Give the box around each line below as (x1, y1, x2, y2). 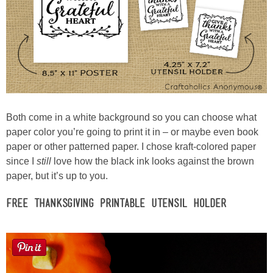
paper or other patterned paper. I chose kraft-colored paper (6, 141, 256, 152)
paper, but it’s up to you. (6, 171, 108, 182)
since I (6, 156, 37, 167)
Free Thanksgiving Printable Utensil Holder (6, 197, 226, 208)
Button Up (118, 25, 161, 39)
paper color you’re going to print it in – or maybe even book (6, 127, 258, 138)
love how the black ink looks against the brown (51, 156, 254, 167)
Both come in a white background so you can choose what (6, 112, 257, 123)
